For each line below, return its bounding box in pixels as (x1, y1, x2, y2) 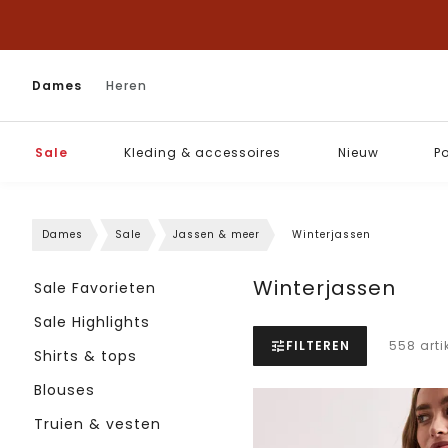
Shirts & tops (34, 346, 137, 366)
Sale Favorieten (34, 278, 156, 298)
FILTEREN (286, 337, 351, 354)
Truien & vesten (34, 414, 161, 434)
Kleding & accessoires (123, 143, 281, 161)
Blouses (34, 380, 95, 400)
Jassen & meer (173, 227, 260, 242)
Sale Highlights (34, 312, 150, 332)
